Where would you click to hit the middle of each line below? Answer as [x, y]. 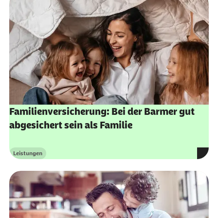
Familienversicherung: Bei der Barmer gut [102, 112]
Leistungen [27, 154]
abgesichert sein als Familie [71, 125]
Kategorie [25, 157]
